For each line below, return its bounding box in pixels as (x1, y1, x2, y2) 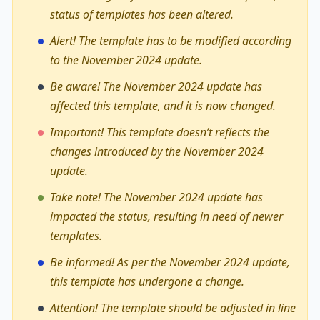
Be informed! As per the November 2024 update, (50, 254, 290, 270)
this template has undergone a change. (50, 273, 244, 289)
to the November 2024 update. (50, 51, 202, 68)
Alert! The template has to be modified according (50, 32, 291, 49)
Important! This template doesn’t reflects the (50, 124, 269, 140)
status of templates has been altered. (50, 6, 234, 22)
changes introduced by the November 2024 (50, 143, 264, 159)
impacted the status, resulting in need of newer (50, 208, 283, 224)
